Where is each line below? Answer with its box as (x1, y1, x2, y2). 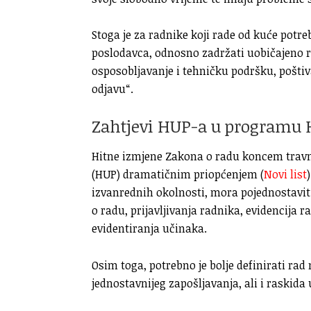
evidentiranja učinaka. (92, 221, 207, 237)
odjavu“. (92, 81, 133, 97)
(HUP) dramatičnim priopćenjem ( (92, 167, 264, 183)
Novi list (264, 167, 307, 183)
